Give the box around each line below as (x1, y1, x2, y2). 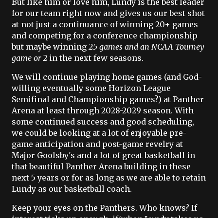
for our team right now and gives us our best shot (12, 8, 205, 18)
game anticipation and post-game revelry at (12, 139, 183, 149)
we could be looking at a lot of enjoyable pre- (12, 128, 186, 138)
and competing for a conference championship (12, 31, 198, 40)
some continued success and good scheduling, (12, 117, 194, 127)
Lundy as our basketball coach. (12, 184, 132, 194)
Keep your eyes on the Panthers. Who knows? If (12, 203, 197, 213)
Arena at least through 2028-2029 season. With (12, 106, 194, 115)
